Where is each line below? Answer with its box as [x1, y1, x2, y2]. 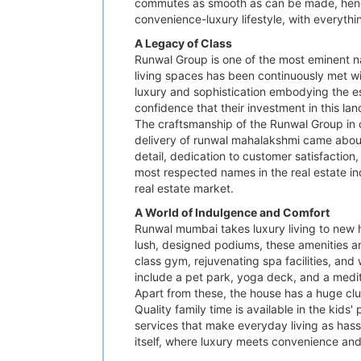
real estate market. [135, 180, 234, 195]
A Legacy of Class [135, 35, 232, 50]
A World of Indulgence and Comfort [135, 205, 330, 219]
